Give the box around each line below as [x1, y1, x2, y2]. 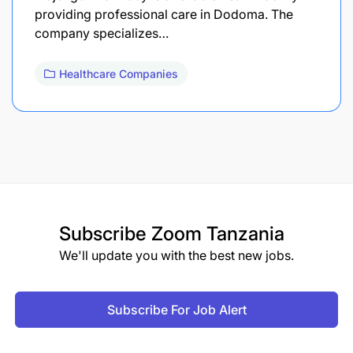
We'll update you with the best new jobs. [59, 247, 294, 263]
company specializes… [35, 24, 169, 41]
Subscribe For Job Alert [106, 301, 247, 318]
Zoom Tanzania [151, 221, 284, 245]
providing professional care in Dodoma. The [35, 6, 293, 22]
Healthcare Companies [59, 66, 178, 80]
